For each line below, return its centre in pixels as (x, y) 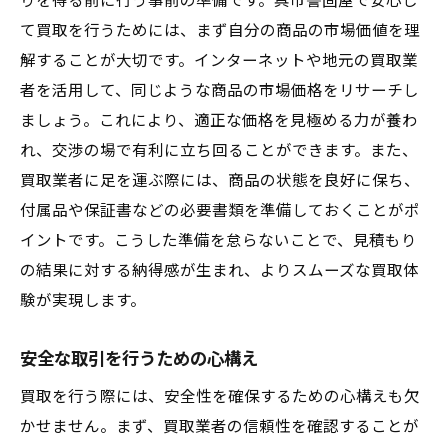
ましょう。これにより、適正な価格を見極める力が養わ (219, 121)
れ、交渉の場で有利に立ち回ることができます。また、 (219, 151)
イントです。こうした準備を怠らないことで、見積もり (218, 241)
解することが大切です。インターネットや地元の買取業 (219, 61)
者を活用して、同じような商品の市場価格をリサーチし (219, 91)
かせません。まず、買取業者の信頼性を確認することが (219, 427)
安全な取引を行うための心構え (139, 359)
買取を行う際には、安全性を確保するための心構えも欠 (220, 397)
